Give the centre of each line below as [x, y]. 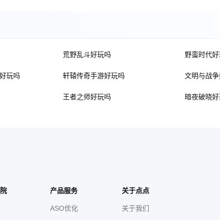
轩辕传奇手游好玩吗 [94, 76]
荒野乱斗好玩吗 [87, 55]
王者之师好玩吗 [87, 97]
